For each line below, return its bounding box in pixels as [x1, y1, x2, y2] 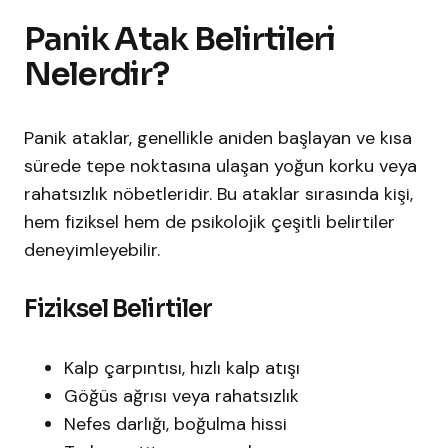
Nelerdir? [24, 54, 169, 95]
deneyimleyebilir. [24, 238, 160, 263]
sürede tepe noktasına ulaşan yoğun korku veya [24, 154, 417, 179]
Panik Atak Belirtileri [24, 19, 335, 60]
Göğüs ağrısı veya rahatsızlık [64, 384, 299, 409]
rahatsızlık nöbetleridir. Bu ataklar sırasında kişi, [24, 182, 413, 207]
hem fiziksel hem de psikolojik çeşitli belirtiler [24, 210, 395, 235]
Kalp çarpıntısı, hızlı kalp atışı [64, 356, 300, 381]
